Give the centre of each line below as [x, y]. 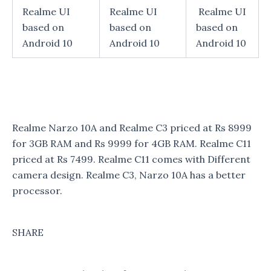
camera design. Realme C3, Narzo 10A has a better [129, 175]
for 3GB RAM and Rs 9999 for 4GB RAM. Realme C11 [132, 143]
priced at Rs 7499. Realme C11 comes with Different [131, 159]
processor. [37, 190]
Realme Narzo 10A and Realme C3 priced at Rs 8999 [132, 127]
